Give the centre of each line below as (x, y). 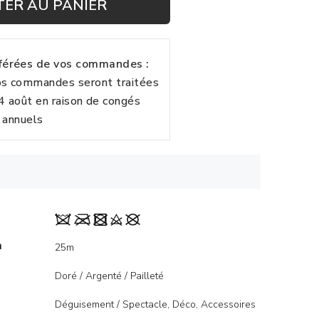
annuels (23, 120)
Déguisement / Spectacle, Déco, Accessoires (155, 304)
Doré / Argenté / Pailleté (109, 276)
